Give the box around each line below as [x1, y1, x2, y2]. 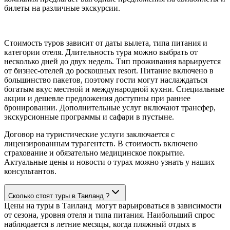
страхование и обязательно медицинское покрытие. [4, 148, 185, 157]
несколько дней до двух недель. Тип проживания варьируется [4, 56, 221, 66]
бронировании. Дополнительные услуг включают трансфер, [4, 103, 216, 112]
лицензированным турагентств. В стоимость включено [4, 139, 198, 148]
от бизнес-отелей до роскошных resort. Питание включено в [4, 66, 214, 75]
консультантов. [4, 166, 56, 176]
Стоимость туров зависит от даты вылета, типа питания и [4, 38, 207, 47]
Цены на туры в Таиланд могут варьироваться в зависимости [4, 201, 222, 210]
